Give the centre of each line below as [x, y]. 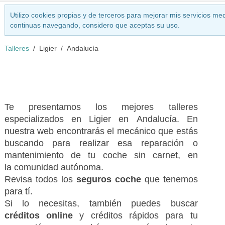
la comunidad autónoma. [54, 167]
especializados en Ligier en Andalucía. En [101, 119]
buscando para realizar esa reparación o [101, 143]
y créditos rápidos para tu [139, 215]
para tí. [18, 191]
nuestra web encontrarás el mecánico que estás [101, 131]
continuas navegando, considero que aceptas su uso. [95, 25]
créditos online [42, 215]
